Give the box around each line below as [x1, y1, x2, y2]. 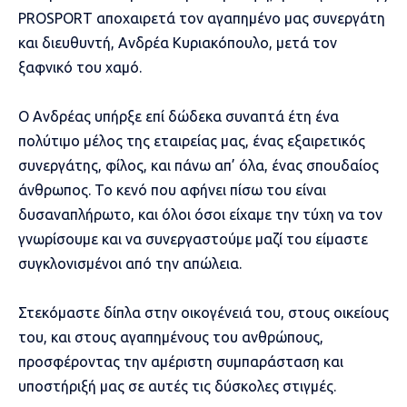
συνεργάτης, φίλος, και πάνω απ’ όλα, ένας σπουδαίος [18, 156, 379, 174]
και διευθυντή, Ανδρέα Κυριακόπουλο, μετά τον [18, 34, 337, 51]
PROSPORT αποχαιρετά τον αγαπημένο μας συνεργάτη [18, 9, 385, 26]
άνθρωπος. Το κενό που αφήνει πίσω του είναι [18, 181, 326, 198]
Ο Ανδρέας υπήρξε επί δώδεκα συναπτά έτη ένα [18, 107, 339, 124]
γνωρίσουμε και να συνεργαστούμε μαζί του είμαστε [18, 230, 368, 247]
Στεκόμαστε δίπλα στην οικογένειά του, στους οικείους [18, 303, 389, 321]
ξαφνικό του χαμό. [18, 58, 142, 75]
